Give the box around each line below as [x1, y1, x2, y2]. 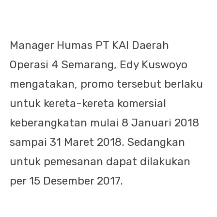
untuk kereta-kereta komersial [10, 97, 166, 110]
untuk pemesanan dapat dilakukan [10, 155, 190, 168]
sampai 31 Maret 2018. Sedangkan [10, 136, 185, 149]
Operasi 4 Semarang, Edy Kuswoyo [10, 58, 187, 71]
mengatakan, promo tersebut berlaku [10, 77, 203, 91]
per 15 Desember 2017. [10, 174, 123, 187]
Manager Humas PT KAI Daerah [10, 39, 169, 52]
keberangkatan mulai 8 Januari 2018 [10, 116, 199, 129]
